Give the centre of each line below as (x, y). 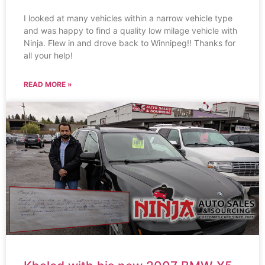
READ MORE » (48, 85)
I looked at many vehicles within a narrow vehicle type (128, 18)
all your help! (48, 56)
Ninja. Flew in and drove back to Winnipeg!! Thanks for (130, 43)
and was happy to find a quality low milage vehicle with (130, 31)
